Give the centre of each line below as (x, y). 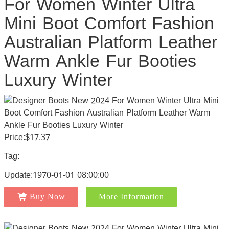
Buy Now (47, 197)
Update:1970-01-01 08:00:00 (56, 175)
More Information (131, 197)
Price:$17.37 (27, 137)
